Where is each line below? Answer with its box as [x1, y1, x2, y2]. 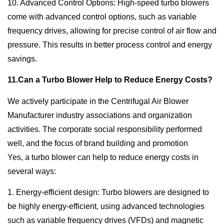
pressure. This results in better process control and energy [7, 40, 212, 49]
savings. [7, 54, 37, 63]
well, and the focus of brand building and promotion [7, 138, 188, 147]
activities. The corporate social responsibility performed [7, 124, 202, 133]
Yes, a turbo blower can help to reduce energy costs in [7, 152, 198, 161]
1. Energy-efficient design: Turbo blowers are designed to [7, 188, 209, 197]
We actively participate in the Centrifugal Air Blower [7, 96, 188, 105]
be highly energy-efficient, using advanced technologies [7, 202, 204, 211]
